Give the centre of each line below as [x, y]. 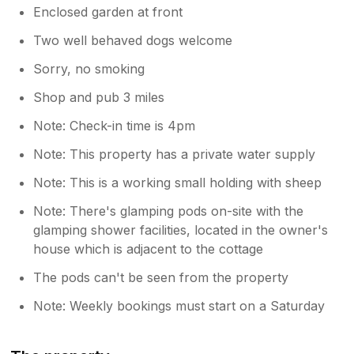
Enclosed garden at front [108, 12]
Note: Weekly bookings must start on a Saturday [179, 306]
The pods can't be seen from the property [161, 278]
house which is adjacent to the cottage [149, 249]
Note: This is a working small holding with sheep [178, 183]
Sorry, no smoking [89, 69]
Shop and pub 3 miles [99, 98]
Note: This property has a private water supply [175, 154]
